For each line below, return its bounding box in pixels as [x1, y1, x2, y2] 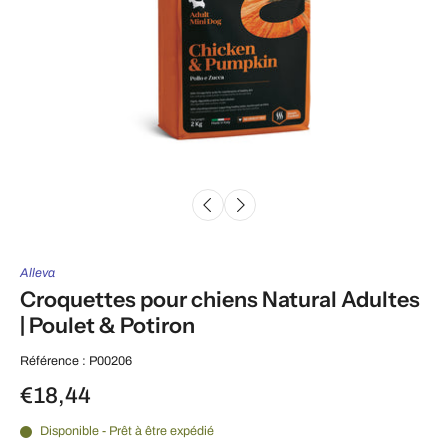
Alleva [20, 266, 55, 281]
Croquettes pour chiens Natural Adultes [20, 286, 420, 313]
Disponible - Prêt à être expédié [40, 424, 214, 439]
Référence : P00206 [20, 354, 132, 369]
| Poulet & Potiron [20, 312, 195, 339]
